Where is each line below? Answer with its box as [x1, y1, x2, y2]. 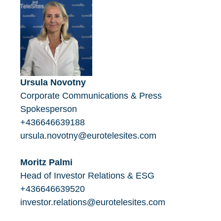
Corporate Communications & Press [20, 91, 162, 101]
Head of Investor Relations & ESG [20, 171, 154, 181]
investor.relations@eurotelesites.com [20, 197, 165, 208]
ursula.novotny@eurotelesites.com [20, 131, 156, 141]
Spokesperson [20, 104, 77, 114]
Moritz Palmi [20, 157, 73, 168]
